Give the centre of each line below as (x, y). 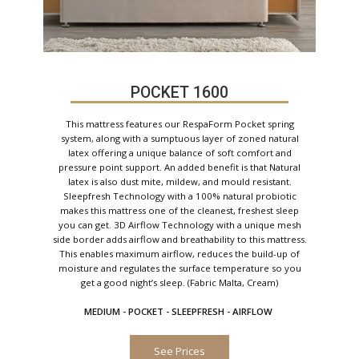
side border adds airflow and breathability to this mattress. (179, 239)
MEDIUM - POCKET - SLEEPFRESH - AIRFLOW (179, 311)
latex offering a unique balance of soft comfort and (179, 153)
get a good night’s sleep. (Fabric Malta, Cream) (179, 282)
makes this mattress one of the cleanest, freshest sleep (179, 210)
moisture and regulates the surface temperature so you (179, 268)
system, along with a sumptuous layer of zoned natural (179, 138)
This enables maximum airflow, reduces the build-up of (179, 254)
